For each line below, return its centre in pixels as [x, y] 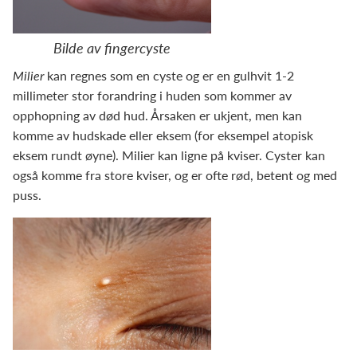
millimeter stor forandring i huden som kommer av [152, 95]
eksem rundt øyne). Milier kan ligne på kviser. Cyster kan [169, 155]
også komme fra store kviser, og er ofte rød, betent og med [175, 175]
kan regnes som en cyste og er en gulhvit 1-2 [171, 75]
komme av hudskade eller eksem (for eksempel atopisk [163, 135]
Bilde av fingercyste [112, 47]
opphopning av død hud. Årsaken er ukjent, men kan [157, 115]
